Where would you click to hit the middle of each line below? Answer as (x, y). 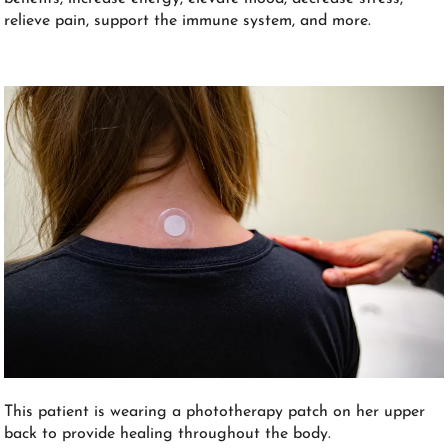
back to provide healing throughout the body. (168, 434)
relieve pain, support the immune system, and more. (188, 20)
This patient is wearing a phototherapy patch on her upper (215, 412)
